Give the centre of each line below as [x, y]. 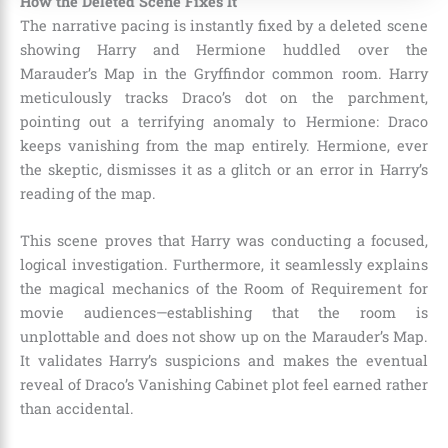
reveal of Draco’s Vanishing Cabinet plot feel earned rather [224, 385]
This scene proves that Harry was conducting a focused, [224, 241]
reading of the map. [88, 193]
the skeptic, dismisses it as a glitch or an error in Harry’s [224, 169]
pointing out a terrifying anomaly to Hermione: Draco [224, 121]
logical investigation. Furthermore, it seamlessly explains [224, 265]
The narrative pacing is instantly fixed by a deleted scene [224, 25]
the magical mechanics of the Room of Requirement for [224, 289]
